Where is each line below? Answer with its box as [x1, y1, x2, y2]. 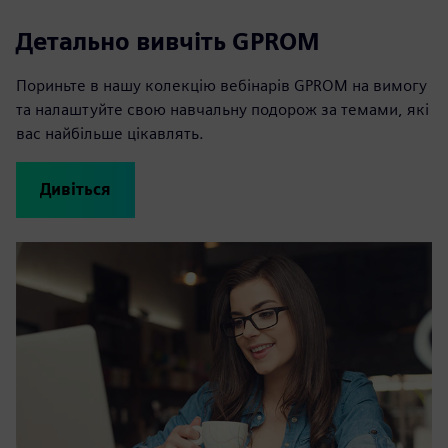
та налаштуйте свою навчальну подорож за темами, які [16, 99, 429, 119]
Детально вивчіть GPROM [16, 26, 320, 56]
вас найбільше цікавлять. [16, 123, 204, 143]
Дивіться [40, 179, 111, 199]
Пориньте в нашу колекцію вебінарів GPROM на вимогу [16, 75, 427, 95]
